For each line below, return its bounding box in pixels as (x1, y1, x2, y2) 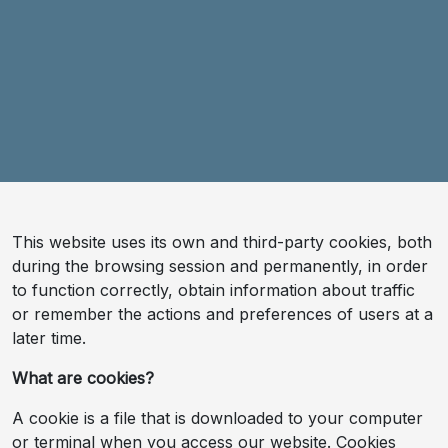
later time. (12, 327, 86, 348)
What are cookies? (12, 367, 154, 388)
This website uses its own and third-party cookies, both (12, 231, 432, 252)
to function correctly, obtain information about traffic (12, 279, 415, 300)
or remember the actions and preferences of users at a (12, 303, 433, 324)
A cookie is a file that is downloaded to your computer (12, 407, 423, 428)
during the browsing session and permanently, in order (12, 255, 428, 276)
